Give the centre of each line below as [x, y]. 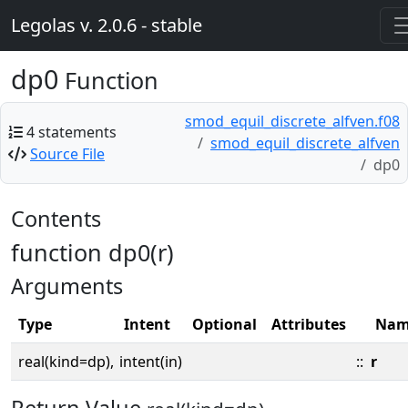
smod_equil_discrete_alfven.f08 [292, 121]
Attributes [309, 324]
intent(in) [151, 362]
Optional [224, 324]
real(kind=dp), [66, 362]
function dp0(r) [92, 252]
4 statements [71, 132]
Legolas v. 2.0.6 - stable [107, 25]
